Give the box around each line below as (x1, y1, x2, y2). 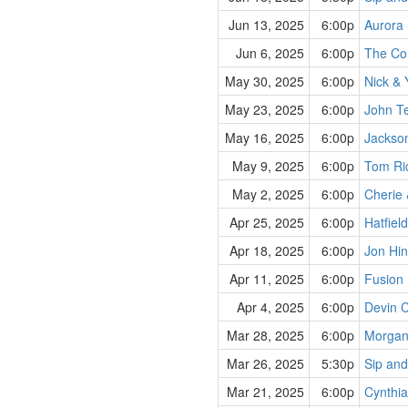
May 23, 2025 (225, 100, 304, 118)
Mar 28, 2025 (227, 326, 304, 344)
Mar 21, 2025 (227, 382, 304, 401)
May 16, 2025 (225, 128, 304, 147)
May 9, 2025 (232, 157, 304, 175)
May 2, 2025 (232, 185, 304, 203)
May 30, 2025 (225, 72, 304, 90)
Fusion (364, 270, 403, 288)
